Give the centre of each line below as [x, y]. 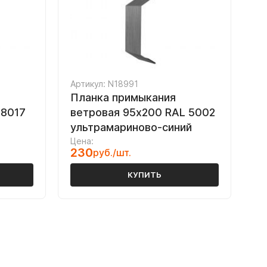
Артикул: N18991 [104, 84]
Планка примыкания [123, 97]
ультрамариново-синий [131, 127]
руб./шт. [112, 153]
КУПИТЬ [145, 175]
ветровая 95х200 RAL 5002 [143, 112]
